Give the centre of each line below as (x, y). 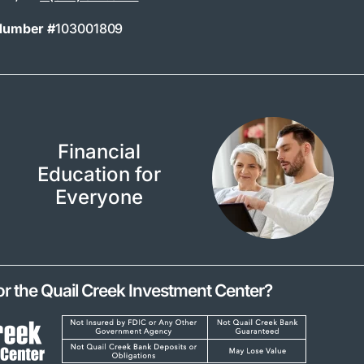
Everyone (99, 197)
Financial (99, 151)
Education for (99, 174)
